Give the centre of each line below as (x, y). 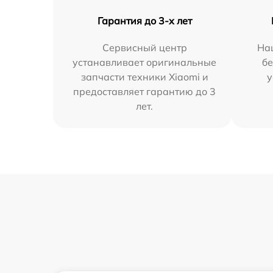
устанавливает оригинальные (145, 62)
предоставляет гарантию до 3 (145, 91)
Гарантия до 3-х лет (144, 21)
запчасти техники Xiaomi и (144, 77)
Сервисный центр (144, 48)
